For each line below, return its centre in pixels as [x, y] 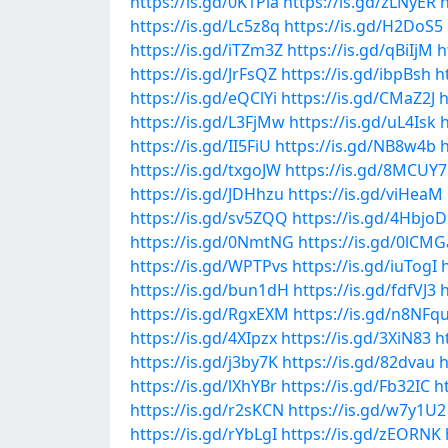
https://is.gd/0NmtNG [212, 242]
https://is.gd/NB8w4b [355, 146]
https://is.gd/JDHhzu [207, 194]
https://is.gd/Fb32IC [355, 386]
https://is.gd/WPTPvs [209, 266]
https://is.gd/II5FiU [200, 146]
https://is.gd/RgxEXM [209, 314]
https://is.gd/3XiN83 [356, 338]
